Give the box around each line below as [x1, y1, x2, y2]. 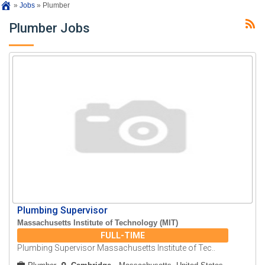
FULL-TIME [101, 231, 146, 241]
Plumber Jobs [9, 21, 90, 36]
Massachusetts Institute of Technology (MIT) [17, 218, 179, 228]
